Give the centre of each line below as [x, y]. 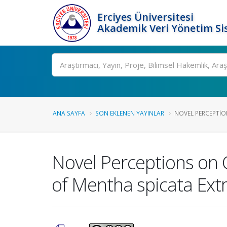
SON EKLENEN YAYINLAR [130, 113]
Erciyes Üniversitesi [145, 17]
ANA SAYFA [69, 113]
